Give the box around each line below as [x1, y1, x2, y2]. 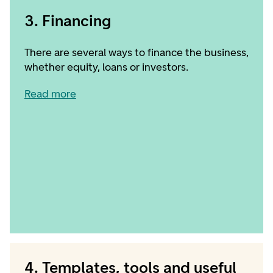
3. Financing [24, 11, 111, 30]
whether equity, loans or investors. [24, 60, 188, 74]
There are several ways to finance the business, [24, 46, 249, 59]
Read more [24, 87, 76, 101]
